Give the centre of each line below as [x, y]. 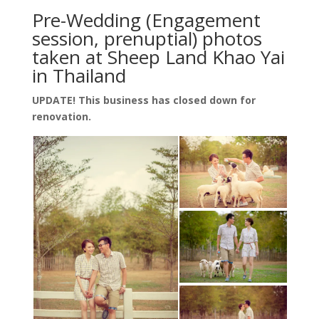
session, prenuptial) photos [147, 38]
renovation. [61, 116]
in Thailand [79, 75]
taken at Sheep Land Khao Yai [158, 57]
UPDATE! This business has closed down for [143, 100]
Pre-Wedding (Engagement [146, 20]
